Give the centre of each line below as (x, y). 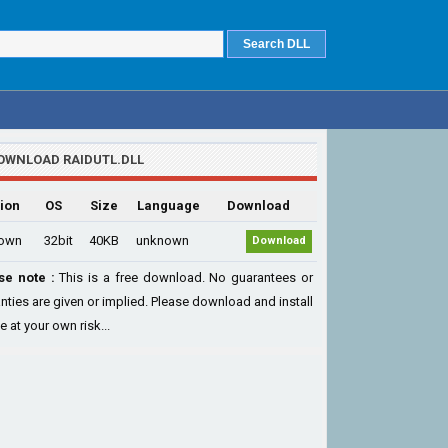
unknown (162, 240)
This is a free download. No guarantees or (184, 277)
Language (168, 205)
